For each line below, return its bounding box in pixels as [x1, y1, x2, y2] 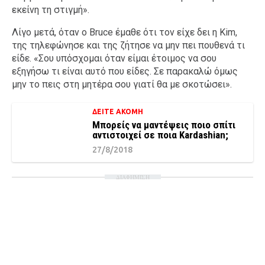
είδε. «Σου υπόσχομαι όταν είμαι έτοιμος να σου [12, 53, 216, 64]
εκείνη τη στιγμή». [12, 4, 89, 15]
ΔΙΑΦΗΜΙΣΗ [115, 173, 150, 181]
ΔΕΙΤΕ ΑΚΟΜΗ [92, 108, 144, 115]
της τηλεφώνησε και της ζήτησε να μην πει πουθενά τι [12, 40, 245, 51]
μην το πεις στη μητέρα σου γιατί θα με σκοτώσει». [12, 79, 232, 90]
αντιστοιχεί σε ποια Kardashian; [92, 129, 229, 141]
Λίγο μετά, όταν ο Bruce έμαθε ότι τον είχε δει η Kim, [12, 27, 237, 38]
